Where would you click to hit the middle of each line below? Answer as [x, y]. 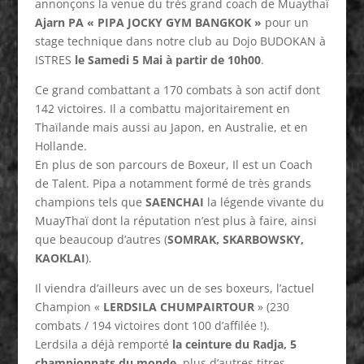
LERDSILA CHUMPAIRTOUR [178, 307]
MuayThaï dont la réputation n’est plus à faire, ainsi [175, 221]
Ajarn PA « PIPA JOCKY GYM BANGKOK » [148, 22]
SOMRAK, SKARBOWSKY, [235, 239]
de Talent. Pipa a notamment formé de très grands [173, 183]
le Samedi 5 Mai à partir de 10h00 [167, 60]
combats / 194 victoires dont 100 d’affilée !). [152, 325]
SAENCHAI [174, 202]
